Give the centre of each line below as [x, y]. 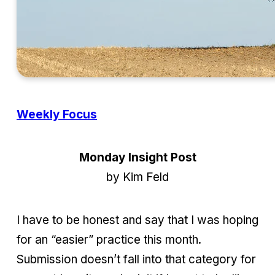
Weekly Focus [57, 114]
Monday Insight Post [137, 157]
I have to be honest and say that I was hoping [137, 220]
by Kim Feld [137, 177]
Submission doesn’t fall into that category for [136, 259]
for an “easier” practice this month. [109, 239]
